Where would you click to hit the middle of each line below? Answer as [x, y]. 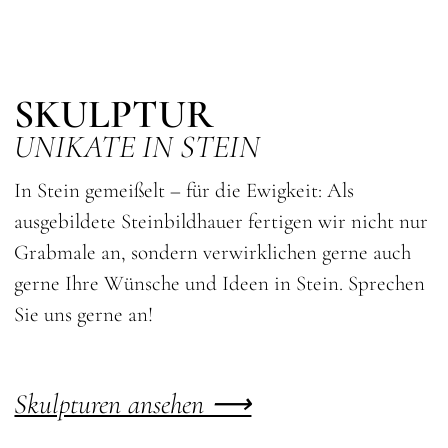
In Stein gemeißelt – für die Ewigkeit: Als [184, 190]
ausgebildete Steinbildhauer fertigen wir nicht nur [221, 221]
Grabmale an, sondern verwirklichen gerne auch [213, 252]
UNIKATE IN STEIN [137, 146]
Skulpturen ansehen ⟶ [133, 404]
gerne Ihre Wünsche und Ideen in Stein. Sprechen [220, 283]
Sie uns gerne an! [84, 314]
